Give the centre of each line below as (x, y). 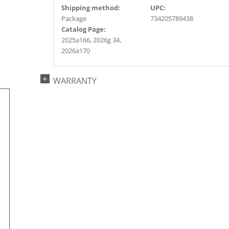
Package (74, 18)
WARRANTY (75, 81)
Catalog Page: (84, 29)
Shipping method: (91, 8)
